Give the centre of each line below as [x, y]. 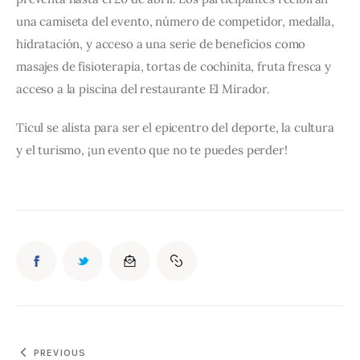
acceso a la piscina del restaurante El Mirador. [143, 89]
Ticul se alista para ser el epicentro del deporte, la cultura [177, 127]
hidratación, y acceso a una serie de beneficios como [163, 44]
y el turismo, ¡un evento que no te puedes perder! [152, 149]
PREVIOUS [60, 352]
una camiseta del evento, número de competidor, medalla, [177, 22]
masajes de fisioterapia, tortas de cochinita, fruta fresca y [175, 67]
